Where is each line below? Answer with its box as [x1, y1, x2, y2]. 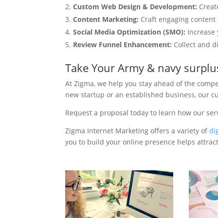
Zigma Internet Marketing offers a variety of [65, 126, 210, 135]
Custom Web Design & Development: [73, 1, 200, 11]
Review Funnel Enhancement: [73, 39, 172, 49]
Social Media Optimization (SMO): [73, 27, 188, 36]
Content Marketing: [73, 14, 139, 24]
